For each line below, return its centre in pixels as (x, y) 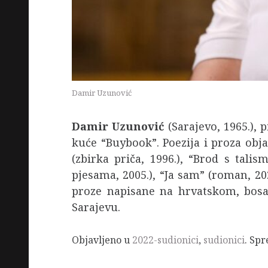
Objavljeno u (102, 240)
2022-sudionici (165, 240)
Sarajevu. (96, 207)
